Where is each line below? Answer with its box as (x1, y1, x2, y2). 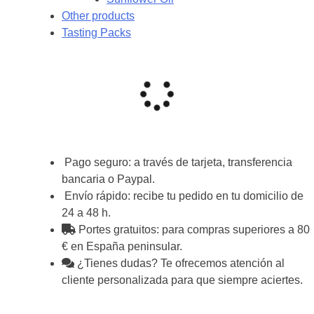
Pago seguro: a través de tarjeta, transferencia (62, 156, 292, 169)
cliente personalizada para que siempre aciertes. (62, 274, 303, 287)
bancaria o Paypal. (62, 173, 155, 186)
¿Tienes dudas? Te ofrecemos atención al (74, 257, 285, 270)
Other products (62, 10, 135, 22)
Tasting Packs (62, 27, 131, 39)
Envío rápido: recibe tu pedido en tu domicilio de (62, 190, 303, 203)
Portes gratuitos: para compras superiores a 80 (76, 224, 310, 236)
